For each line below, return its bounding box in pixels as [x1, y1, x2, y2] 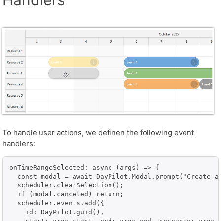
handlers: [2, 138, 35, 148]
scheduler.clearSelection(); [9, 181, 124, 189]
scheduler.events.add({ [9, 199, 104, 207]
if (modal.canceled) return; [9, 190, 124, 198]
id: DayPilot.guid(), [9, 208, 104, 216]
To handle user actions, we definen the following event [2, 127, 194, 137]
